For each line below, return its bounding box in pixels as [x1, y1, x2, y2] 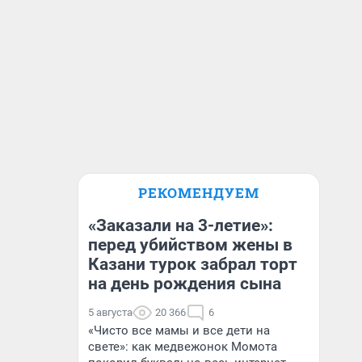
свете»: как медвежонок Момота [88, 339, 277, 354]
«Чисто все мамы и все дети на [88, 323, 270, 338]
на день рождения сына [88, 274, 281, 293]
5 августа [88, 306, 133, 318]
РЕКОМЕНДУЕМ [138, 183, 259, 202]
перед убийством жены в [88, 235, 293, 255]
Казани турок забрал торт [88, 255, 297, 274]
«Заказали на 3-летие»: [88, 216, 273, 235]
